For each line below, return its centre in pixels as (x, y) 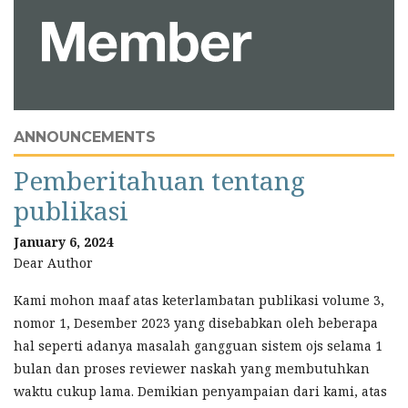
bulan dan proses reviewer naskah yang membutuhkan (192, 368)
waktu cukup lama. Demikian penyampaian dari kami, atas (200, 391)
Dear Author (53, 262)
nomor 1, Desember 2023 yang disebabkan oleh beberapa (196, 322)
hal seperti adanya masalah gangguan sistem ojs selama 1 (198, 345)
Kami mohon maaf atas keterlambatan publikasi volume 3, (199, 300)
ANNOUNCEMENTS (85, 137)
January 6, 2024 (63, 241)
